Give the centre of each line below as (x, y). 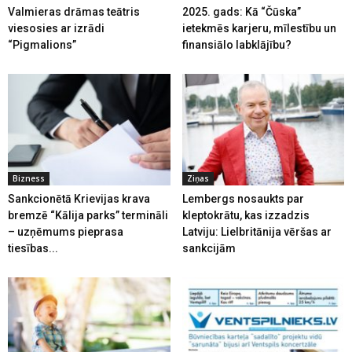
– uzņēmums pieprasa (66, 231)
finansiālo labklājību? (236, 44)
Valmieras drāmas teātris (74, 11)
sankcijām (209, 248)
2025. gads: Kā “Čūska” (241, 11)
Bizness (29, 178)
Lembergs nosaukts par (243, 198)
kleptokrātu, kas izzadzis (246, 215)
